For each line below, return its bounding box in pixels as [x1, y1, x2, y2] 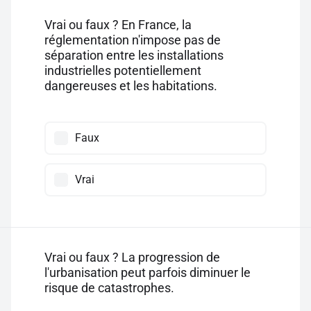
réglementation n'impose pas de [44, 33, 221, 47]
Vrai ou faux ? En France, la [44, 17, 192, 32]
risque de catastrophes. [44, 280, 174, 295]
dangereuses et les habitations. [44, 78, 217, 93]
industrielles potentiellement [44, 63, 201, 78]
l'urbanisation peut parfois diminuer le [44, 265, 251, 280]
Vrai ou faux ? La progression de [44, 250, 220, 264]
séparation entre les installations [44, 48, 224, 62]
